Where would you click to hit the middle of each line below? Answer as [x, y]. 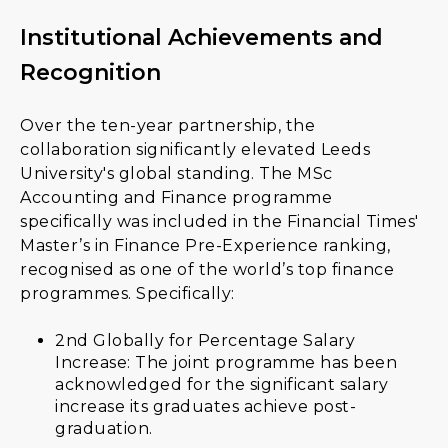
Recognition [90, 72]
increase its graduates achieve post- [206, 406]
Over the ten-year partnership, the [167, 125]
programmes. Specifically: [127, 293]
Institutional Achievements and [201, 37]
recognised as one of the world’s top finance [207, 269]
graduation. [104, 428]
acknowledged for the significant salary [222, 384]
